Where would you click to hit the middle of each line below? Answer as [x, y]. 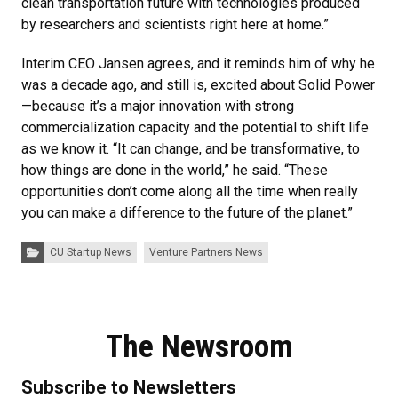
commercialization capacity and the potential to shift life [195, 127]
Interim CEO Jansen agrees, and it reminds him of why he [198, 64]
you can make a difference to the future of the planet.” [187, 213]
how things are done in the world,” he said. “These [175, 170]
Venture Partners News [206, 252]
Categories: [49, 246]
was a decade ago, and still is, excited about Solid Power [198, 85]
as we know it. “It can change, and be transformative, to [191, 149]
